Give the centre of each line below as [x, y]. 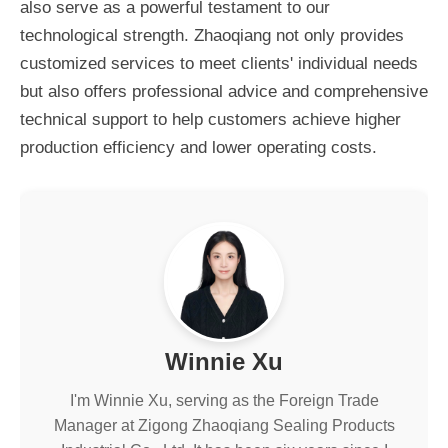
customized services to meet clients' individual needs [219, 63]
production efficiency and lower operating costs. [198, 147]
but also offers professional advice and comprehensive [224, 91]
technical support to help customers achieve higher [210, 119]
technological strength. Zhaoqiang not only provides [212, 35]
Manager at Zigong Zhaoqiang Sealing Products [224, 425]
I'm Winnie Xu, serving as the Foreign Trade [224, 400]
